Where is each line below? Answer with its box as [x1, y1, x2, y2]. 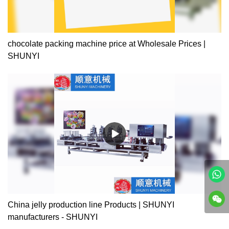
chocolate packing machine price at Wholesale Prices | [8, 39, 205, 49]
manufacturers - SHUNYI [8, 213, 98, 222]
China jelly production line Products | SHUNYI [8, 200, 174, 210]
